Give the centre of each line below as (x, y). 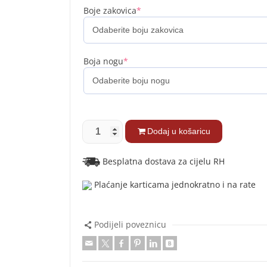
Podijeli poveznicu (130, 225)
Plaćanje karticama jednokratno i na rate (174, 184)
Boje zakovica (110, 10)
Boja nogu (104, 61)
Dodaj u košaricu (178, 131)
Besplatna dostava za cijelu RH (163, 161)
